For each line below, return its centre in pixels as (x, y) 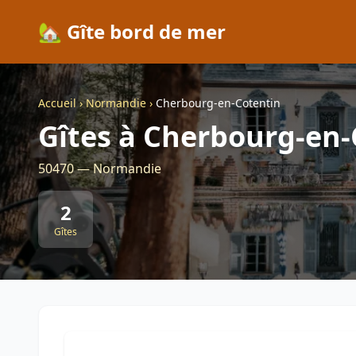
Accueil (57, 103)
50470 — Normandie (100, 168)
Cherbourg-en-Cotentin (218, 103)
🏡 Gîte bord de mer (132, 31)
